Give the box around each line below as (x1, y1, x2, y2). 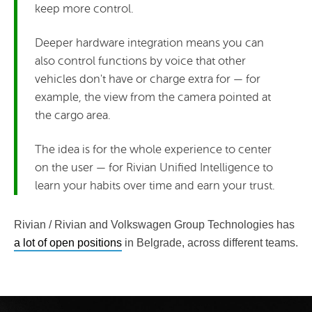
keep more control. (35, 1, 134, 15)
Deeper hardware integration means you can (35, 36, 264, 49)
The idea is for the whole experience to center (35, 142, 272, 156)
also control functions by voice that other (35, 54, 246, 68)
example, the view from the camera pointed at (35, 90, 271, 104)
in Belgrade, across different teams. (122, 236, 298, 249)
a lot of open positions (14, 236, 122, 249)
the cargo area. (35, 108, 111, 122)
